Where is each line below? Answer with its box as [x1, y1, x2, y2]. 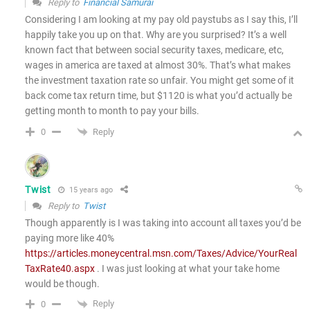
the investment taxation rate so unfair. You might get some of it [25, 75, 295, 86]
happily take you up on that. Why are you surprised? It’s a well [25, 29, 287, 41]
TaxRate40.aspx [25, 263, 95, 275]
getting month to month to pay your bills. [25, 105, 200, 117]
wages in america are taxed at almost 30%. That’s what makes [25, 60, 291, 71]
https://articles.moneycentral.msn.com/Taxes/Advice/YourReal [25, 248, 298, 259]
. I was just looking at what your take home [95, 263, 280, 275]
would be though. [25, 278, 100, 290]
